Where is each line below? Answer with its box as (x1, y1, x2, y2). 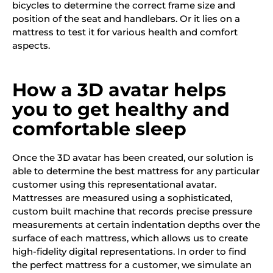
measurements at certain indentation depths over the (12, 219, 260, 231)
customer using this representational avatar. (12, 179, 216, 191)
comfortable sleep (12, 118, 186, 141)
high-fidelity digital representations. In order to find (12, 246, 246, 258)
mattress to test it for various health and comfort (12, 26, 238, 38)
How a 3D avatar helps (12, 79, 226, 102)
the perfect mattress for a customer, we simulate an (12, 259, 252, 271)
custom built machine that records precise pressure (12, 205, 252, 218)
